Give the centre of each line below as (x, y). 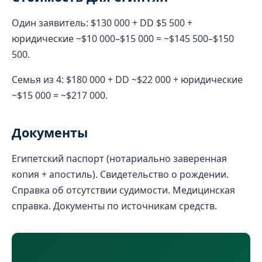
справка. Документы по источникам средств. (114, 206)
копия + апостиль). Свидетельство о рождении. (120, 174)
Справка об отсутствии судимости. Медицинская (123, 190)
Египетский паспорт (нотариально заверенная (119, 158)
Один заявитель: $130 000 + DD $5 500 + (102, 23)
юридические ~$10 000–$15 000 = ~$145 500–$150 (123, 38)
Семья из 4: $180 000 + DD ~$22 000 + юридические (127, 79)
